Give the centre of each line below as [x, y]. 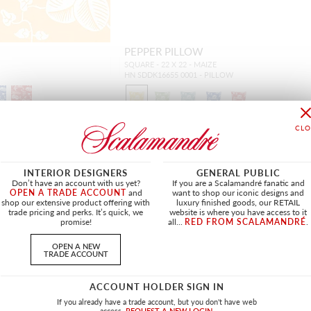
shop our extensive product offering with [76, 203]
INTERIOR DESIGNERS [76, 173]
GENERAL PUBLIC [238, 173]
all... [176, 222]
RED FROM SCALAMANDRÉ [245, 222]
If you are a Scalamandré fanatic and [238, 183]
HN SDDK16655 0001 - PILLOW [178, 74]
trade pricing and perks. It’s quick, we [76, 212]
